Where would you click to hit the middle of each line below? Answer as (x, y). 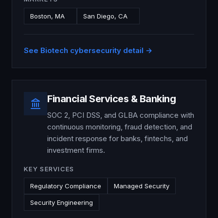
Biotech (54, 50)
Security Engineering (62, 202)
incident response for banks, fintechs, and (118, 138)
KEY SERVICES (49, 169)
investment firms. (76, 150)
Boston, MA (47, 16)
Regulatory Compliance (66, 186)
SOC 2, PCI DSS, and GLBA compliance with (121, 115)
